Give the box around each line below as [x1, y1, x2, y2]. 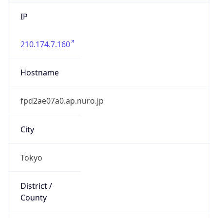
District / [20, 181, 52, 192]
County [20, 192, 47, 203]
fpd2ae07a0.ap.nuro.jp [20, 95, 104, 107]
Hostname [20, 67, 59, 78]
